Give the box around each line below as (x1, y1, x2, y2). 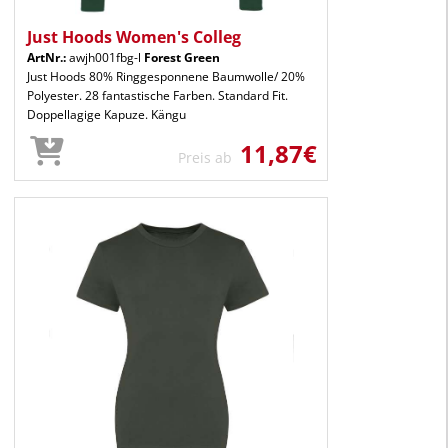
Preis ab (178, 147, 240, 167)
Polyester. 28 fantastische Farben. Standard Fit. (27, 86, 288, 104)
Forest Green (144, 48, 220, 66)
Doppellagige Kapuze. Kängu (27, 105, 186, 123)
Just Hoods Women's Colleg (27, 25, 241, 48)
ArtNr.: (27, 48, 66, 66)
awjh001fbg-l (66, 48, 144, 66)
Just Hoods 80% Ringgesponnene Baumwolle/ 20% (27, 67, 305, 85)
